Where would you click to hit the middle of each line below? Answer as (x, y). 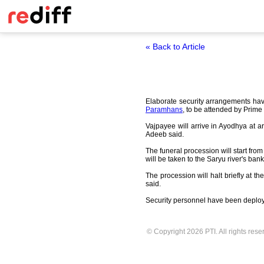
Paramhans (164, 110)
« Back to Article (175, 47)
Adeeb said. (165, 134)
